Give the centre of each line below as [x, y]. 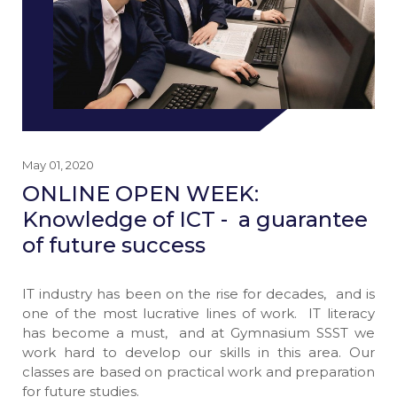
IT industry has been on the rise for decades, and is [198, 294]
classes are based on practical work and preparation [198, 372]
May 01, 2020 [58, 165]
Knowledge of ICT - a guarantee [195, 220]
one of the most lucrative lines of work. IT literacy [198, 314]
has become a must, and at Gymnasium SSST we [198, 333]
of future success [114, 245]
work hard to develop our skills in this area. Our [198, 353]
